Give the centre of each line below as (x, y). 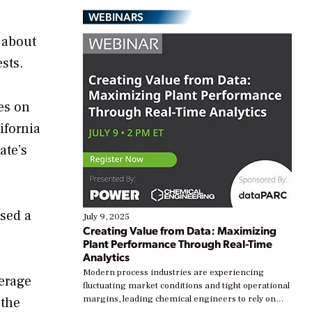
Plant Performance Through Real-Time (178, 244)
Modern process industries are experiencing (173, 273)
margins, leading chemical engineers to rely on (179, 299)
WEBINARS (116, 17)
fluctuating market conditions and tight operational (186, 286)
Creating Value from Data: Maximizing (180, 231)
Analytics (106, 257)
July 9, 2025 (106, 217)
